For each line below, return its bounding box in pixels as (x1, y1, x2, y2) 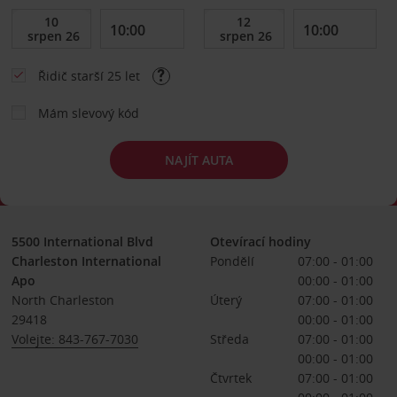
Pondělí (209, 253, 254, 269)
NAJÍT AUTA (164, 151, 233, 168)
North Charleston (11, 292, 114, 308)
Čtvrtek (209, 370, 252, 386)
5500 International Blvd (11, 233, 153, 250)
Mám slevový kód (37, 105, 139, 121)
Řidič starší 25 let (37, 67, 144, 84)
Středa (209, 331, 249, 347)
